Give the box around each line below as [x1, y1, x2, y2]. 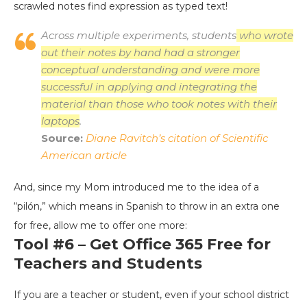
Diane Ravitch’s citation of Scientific [86, 132, 268, 145]
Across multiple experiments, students [41, 29, 236, 42]
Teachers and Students [14, 254, 202, 273]
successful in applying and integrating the [41, 80, 257, 94]
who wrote [236, 29, 293, 42]
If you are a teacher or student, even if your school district [14, 288, 289, 302]
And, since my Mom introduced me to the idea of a [14, 181, 259, 194]
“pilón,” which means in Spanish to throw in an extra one [14, 200, 280, 213]
